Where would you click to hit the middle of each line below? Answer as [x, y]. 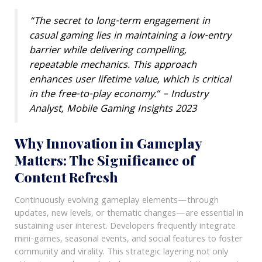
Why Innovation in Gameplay [108, 143]
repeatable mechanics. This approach [113, 66]
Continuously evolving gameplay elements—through [116, 201]
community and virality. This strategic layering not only [121, 253]
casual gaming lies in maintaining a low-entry [130, 37]
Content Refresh [66, 177]
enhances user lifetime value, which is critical [130, 81]
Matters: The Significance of [104, 160]
